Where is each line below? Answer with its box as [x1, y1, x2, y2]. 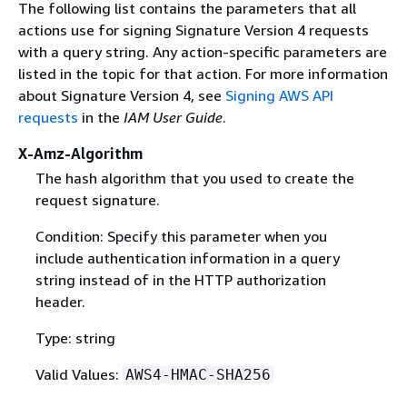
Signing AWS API [225, 86, 333, 104]
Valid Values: [35, 365, 123, 384]
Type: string [35, 329, 115, 348]
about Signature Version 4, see [18, 86, 225, 104]
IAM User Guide [124, 108, 223, 126]
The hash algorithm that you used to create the [35, 169, 354, 188]
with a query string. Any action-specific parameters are [18, 43, 387, 61]
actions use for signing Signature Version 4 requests [18, 21, 369, 39]
